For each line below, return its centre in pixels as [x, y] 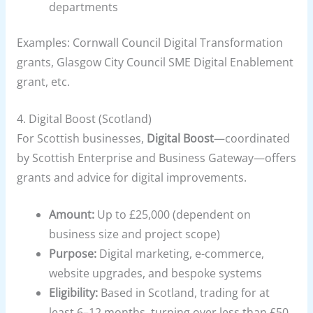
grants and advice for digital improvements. [131, 177]
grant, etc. [43, 81]
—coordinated [252, 138]
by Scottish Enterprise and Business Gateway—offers [156, 158]
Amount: [72, 214]
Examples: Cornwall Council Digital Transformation [150, 42]
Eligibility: [74, 292]
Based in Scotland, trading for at [184, 292]
